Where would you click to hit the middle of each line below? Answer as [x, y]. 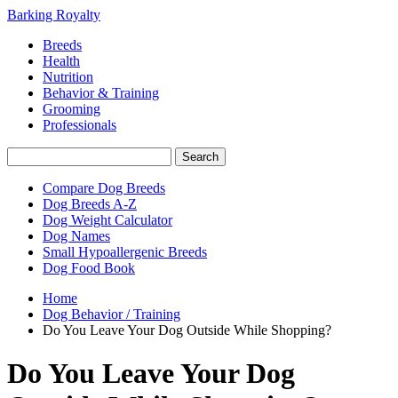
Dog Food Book [89, 268]
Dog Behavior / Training [111, 314]
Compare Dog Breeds [104, 188]
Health [61, 61]
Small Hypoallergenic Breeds [125, 252]
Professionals [80, 125]
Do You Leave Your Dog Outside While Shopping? [187, 330]
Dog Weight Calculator [107, 220]
